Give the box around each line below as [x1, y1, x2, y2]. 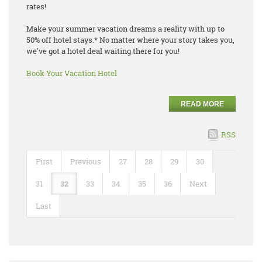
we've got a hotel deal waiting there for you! [26, 46, 180, 56]
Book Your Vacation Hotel [26, 68, 117, 78]
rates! [26, 1, 46, 12]
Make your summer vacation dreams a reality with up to [26, 23, 225, 34]
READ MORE [181, 100, 224, 108]
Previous [70, 156, 101, 167]
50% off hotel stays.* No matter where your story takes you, [26, 35, 235, 45]
